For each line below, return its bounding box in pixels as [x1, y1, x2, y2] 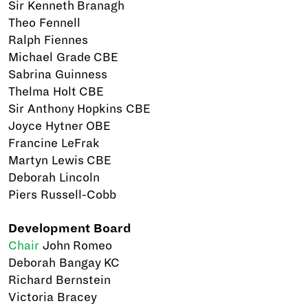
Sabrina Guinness [8, 68, 107, 81]
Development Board [8, 222, 131, 235]
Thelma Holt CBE [8, 85, 104, 98]
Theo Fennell [8, 16, 80, 30]
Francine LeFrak [8, 137, 100, 150]
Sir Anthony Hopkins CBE [8, 102, 151, 115]
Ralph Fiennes [8, 34, 88, 47]
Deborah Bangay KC [8, 256, 120, 269]
